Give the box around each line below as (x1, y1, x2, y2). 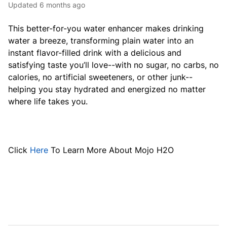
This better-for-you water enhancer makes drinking (8, 23, 204, 33)
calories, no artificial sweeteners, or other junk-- (8, 72, 193, 82)
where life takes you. (8, 96, 88, 106)
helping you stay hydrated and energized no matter (8, 84, 206, 94)
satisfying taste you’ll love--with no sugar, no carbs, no (8, 60, 219, 70)
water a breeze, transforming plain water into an (8, 35, 194, 46)
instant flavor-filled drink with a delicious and (8, 48, 181, 58)
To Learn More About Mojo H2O (51, 145, 174, 155)
